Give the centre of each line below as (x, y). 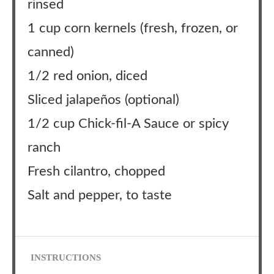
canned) (51, 52)
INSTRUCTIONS (66, 257)
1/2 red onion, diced (87, 76)
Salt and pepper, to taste (100, 195)
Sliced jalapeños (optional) (103, 100)
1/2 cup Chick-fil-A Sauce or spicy (128, 124)
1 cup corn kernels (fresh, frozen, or (133, 28)
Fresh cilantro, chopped (96, 171)
